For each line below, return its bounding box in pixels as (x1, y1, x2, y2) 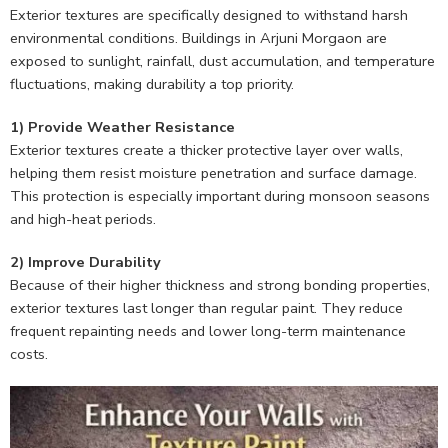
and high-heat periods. (10, 209, 156, 230)
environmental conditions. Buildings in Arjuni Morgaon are (10, 28, 387, 49)
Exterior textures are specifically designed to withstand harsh (10, 5, 408, 26)
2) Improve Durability (10, 252, 161, 273)
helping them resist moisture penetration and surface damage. (10, 163, 417, 184)
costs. (10, 344, 48, 365)
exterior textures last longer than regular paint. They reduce (10, 298, 403, 319)
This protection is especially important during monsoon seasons (10, 186, 430, 207)
